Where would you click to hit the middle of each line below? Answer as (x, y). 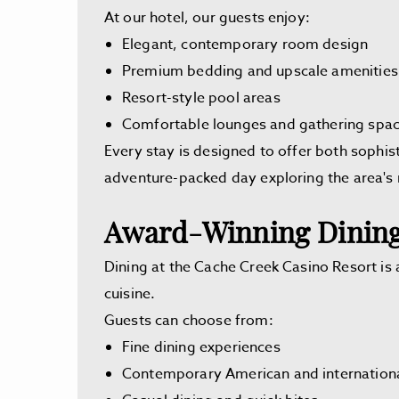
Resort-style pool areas (201, 98)
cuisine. (130, 294)
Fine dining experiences (201, 347)
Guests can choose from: (189, 321)
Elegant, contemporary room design (245, 45)
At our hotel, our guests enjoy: (207, 18)
